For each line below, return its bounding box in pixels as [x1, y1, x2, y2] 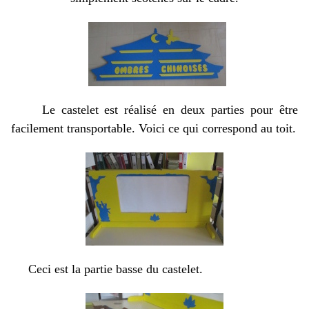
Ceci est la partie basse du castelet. [11, 262, 203, 276]
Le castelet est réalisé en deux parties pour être [11, 103, 298, 117]
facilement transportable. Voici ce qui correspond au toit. [11, 121, 296, 135]
